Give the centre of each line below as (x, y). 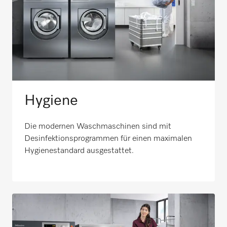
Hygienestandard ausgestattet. (79, 151)
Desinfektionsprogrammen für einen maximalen (108, 139)
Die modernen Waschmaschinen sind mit (98, 126)
